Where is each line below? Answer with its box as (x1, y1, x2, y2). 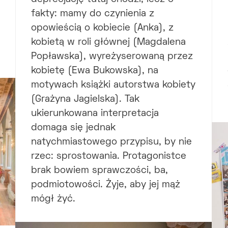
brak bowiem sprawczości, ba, (31, 166, 168, 175)
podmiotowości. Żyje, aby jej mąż (31, 180, 180, 189)
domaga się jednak (31, 123, 116, 132)
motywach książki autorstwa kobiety (31, 80, 195, 90)
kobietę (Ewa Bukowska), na (31, 66, 158, 75)
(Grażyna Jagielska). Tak (31, 95, 139, 104)
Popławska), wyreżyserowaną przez (31, 52, 193, 61)
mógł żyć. (31, 194, 75, 204)
